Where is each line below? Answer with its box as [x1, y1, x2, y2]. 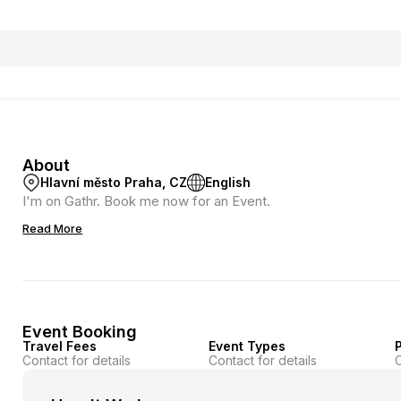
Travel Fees [22, 338, 98, 354]
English [205, 175, 252, 190]
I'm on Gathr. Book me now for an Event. [22, 192, 271, 209]
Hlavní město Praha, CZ [40, 175, 188, 190]
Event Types [208, 338, 286, 354]
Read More [22, 221, 83, 235]
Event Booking [22, 322, 138, 341]
